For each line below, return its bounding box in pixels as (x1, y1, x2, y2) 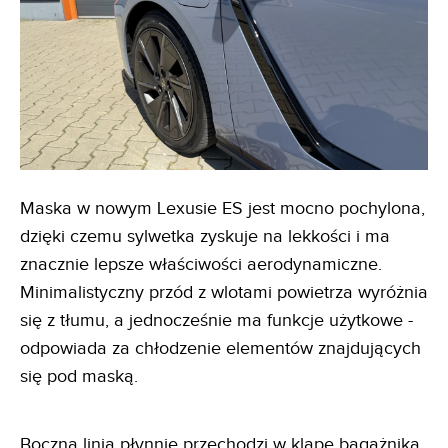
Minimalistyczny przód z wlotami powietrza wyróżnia (20, 281, 428, 303)
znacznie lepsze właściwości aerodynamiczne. (20, 253, 382, 275)
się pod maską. (20, 365, 138, 387)
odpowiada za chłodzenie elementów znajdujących (20, 337, 421, 359)
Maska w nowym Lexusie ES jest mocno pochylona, (20, 197, 425, 219)
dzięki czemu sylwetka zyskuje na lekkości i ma (20, 225, 390, 247)
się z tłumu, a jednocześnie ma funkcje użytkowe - (20, 309, 413, 331)
